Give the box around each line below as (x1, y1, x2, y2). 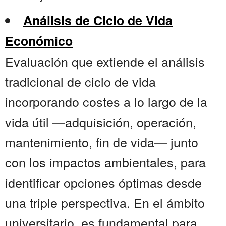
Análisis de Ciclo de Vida (23, 11, 173, 30)
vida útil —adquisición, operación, (5, 112, 196, 131)
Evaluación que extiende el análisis (5, 52, 205, 71)
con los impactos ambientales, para (5, 153, 206, 172)
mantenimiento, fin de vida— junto (5, 133, 198, 151)
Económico (5, 32, 73, 50)
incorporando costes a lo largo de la (5, 92, 207, 111)
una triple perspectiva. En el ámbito (5, 193, 205, 212)
